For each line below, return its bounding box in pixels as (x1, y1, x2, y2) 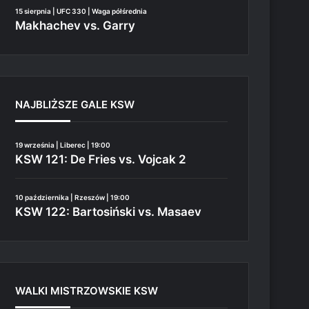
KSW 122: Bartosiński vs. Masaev (15, 205, 202, 219)
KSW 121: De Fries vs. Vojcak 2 (15, 152, 187, 166)
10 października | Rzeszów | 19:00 (15, 193, 130, 201)
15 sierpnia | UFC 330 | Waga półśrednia (15, 6, 148, 15)
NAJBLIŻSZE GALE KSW (15, 97, 135, 111)
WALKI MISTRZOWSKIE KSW (15, 284, 159, 297)
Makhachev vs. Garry (15, 18, 136, 32)
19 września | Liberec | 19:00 (15, 140, 111, 149)
